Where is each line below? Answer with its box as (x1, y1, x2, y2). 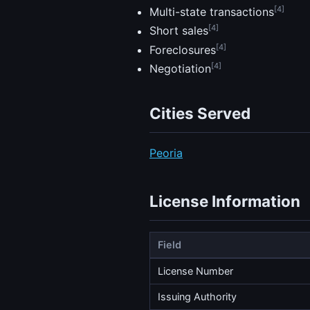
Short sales (149, 24, 208, 38)
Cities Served (149, 104, 250, 123)
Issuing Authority (158, 291, 237, 303)
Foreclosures (149, 43, 216, 57)
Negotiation (149, 62, 211, 76)
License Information (149, 192, 300, 211)
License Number (158, 265, 234, 277)
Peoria (149, 146, 183, 161)
